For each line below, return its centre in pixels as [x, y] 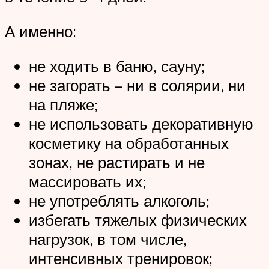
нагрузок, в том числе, [108, 239]
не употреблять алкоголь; [119, 200]
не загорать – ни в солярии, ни [137, 85]
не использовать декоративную [141, 123]
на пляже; [63, 104]
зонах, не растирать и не [117, 162]
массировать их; [87, 181]
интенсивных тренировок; [121, 258]
